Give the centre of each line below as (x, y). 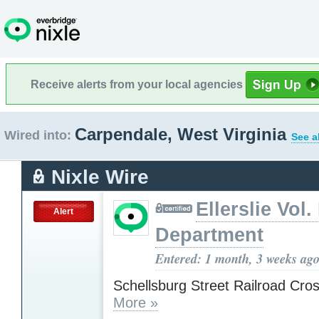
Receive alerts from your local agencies (138, 84)
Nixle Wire (100, 177)
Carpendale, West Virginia (183, 134)
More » (136, 302)
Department (209, 235)
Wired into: (38, 135)
